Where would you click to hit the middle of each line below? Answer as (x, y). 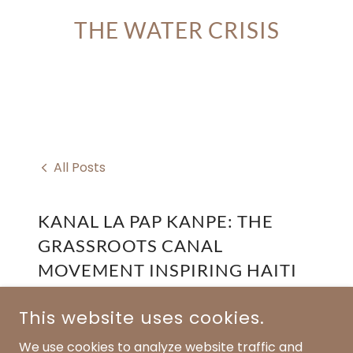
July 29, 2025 (72, 299)
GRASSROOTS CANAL (130, 246)
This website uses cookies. (142, 318)
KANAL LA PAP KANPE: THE (156, 221)
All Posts (80, 168)
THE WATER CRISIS (176, 30)
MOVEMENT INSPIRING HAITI (167, 270)
